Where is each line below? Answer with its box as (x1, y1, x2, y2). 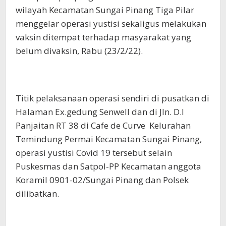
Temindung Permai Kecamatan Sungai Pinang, (16, 133, 202, 145)
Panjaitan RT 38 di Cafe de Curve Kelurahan (16, 120, 191, 131)
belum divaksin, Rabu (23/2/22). (16, 45, 143, 56)
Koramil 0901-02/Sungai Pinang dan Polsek (16, 174, 189, 186)
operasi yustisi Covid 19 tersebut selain (16, 147, 172, 158)
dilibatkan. (16, 188, 59, 199)
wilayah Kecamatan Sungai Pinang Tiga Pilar (16, 4, 194, 16)
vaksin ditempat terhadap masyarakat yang (16, 31, 191, 43)
